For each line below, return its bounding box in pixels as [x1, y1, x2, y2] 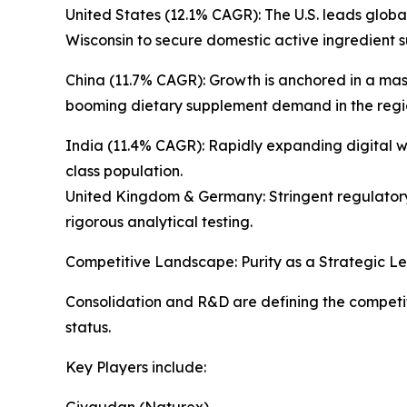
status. [65, 317, 111, 336]
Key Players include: [65, 357, 206, 376]
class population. [65, 161, 183, 180]
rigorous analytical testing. [65, 212, 253, 231]
